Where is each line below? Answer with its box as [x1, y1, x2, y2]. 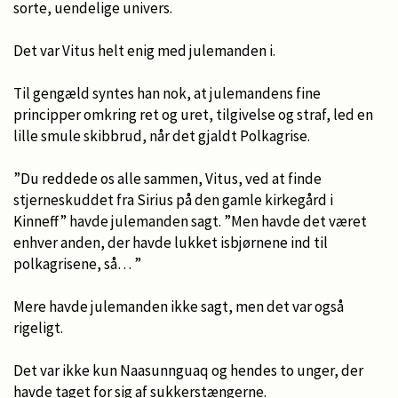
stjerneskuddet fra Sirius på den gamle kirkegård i [13, 189, 333, 210]
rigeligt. [13, 317, 63, 338]
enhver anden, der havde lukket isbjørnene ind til [13, 232, 328, 252]
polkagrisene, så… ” [13, 253, 147, 274]
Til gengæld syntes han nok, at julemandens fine [13, 83, 321, 103]
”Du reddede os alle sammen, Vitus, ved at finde [13, 168, 322, 188]
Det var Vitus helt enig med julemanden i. [13, 40, 275, 60]
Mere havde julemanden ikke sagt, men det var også [13, 296, 344, 316]
